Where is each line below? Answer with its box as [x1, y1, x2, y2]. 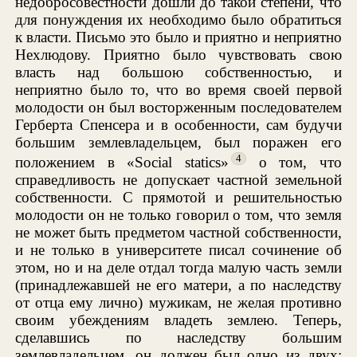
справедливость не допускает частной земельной [15, 171, 342, 188]
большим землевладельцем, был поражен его [15, 133, 342, 151]
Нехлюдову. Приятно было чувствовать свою [15, 45, 342, 63]
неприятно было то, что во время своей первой [15, 80, 342, 98]
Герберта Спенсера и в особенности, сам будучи [15, 116, 342, 133]
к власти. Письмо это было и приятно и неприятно [15, 28, 342, 45]
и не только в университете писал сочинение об [15, 241, 342, 258]
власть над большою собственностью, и [15, 63, 342, 80]
